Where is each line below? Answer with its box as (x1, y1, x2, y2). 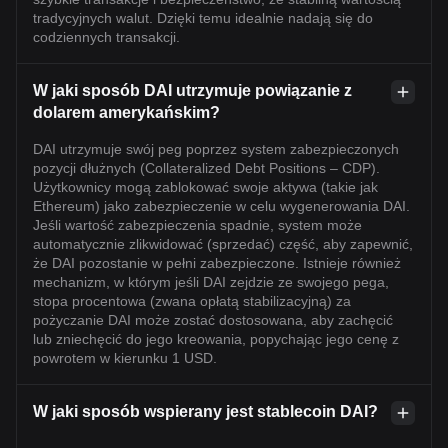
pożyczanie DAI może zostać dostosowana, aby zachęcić (33, 311, 393, 328)
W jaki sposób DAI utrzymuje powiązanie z (33, 81, 352, 99)
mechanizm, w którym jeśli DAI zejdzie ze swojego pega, (33, 273, 389, 290)
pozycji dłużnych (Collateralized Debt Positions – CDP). (33, 159, 380, 176)
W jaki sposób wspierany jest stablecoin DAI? (33, 402, 378, 420)
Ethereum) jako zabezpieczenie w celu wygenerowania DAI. (33, 197, 410, 214)
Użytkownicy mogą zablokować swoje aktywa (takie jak (33, 178, 378, 195)
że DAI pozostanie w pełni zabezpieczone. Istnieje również (33, 254, 401, 271)
